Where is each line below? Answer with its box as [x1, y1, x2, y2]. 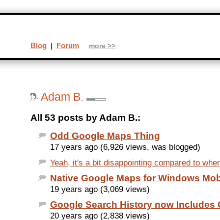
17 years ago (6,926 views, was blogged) [50, 142, 200, 152]
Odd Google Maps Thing [50, 131, 160, 141]
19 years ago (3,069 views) [50, 184, 150, 194]
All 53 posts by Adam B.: [30, 112, 140, 123]
